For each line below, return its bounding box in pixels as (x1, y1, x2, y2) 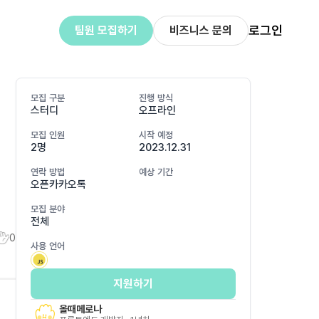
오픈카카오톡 (31, 178, 86, 191)
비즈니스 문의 (169, 23, 232, 37)
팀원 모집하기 (74, 23, 137, 37)
